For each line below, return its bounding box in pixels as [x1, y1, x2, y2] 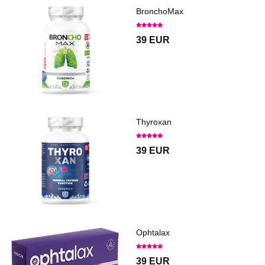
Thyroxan [136, 117, 172, 127]
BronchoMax [136, 7, 183, 17]
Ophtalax [136, 228, 170, 238]
